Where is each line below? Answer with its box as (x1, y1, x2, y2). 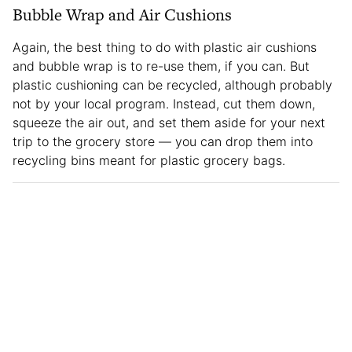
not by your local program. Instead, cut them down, (13, 95, 315, 112)
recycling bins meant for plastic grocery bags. (13, 152, 285, 168)
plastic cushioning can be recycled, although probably (13, 76, 332, 93)
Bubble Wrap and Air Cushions (13, 2, 232, 26)
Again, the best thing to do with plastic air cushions (13, 38, 317, 55)
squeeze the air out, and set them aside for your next (13, 114, 325, 130)
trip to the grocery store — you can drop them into (13, 133, 313, 149)
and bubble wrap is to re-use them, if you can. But (13, 57, 310, 74)
